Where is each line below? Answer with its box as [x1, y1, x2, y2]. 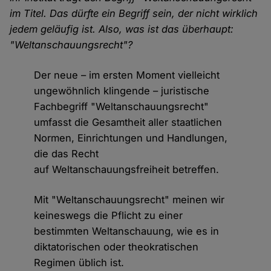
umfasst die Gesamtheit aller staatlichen [34, 116, 223, 129]
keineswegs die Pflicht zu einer [34, 209, 183, 222]
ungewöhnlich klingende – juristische [34, 85, 210, 97]
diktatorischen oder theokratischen [34, 241, 199, 253]
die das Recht [34, 148, 99, 160]
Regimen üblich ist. [34, 256, 125, 269]
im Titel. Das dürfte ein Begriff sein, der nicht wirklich [10, 7, 258, 20]
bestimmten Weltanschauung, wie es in [34, 225, 220, 238]
